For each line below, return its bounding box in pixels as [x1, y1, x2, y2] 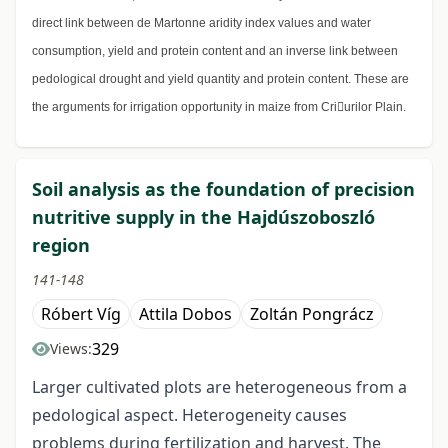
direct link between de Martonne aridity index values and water [32, 16, 371, 31]
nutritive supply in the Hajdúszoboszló [32, 205, 375, 230]
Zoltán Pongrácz [250, 303, 374, 326]
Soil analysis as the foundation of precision [32, 177, 415, 202]
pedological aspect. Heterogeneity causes [32, 404, 347, 427]
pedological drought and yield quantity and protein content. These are [32, 72, 409, 87]
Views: [50, 339, 92, 359]
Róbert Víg [41, 303, 121, 326]
